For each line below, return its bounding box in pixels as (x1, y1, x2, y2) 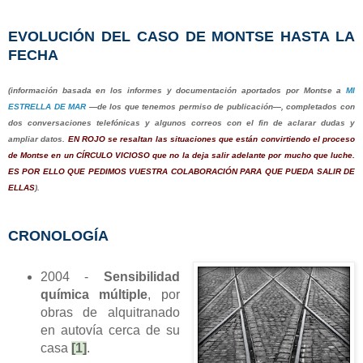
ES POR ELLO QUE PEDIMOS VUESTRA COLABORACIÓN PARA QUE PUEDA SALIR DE (8, 166, 355, 176)
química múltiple (40, 287, 148, 301)
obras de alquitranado (40, 305, 181, 319)
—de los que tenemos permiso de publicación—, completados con (86, 101, 356, 111)
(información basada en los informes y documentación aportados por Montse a (8, 85, 346, 95)
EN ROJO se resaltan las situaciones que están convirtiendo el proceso (67, 134, 355, 143)
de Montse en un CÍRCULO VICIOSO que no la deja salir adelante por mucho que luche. (8, 150, 355, 160)
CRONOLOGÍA (8, 227, 109, 244)
